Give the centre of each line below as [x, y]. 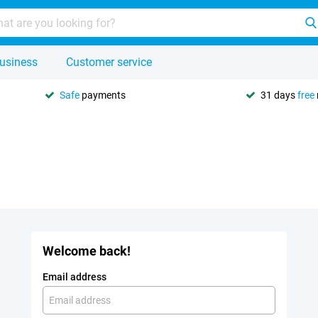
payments [103, 95]
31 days [279, 95]
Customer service [109, 62]
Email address [75, 277]
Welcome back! [87, 251]
